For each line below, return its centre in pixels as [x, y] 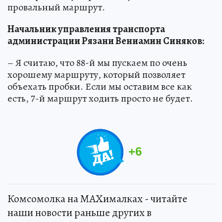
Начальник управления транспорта [86, 29]
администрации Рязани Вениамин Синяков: [106, 41]
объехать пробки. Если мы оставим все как [100, 87]
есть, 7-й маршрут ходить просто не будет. [100, 99]
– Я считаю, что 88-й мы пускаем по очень [97, 63]
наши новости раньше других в [80, 213]
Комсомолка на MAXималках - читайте [97, 199]
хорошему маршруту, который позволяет [96, 75]
